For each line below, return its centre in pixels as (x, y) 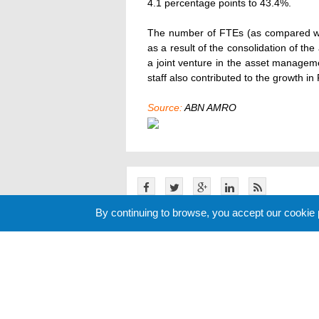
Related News (174, 244)
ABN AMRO (209, 108)
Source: (165, 108)
